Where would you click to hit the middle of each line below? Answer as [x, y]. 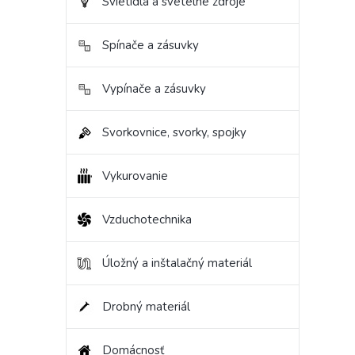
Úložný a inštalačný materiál [177, 263]
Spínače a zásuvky [151, 46]
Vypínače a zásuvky [154, 89]
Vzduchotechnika [147, 220]
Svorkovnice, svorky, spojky [174, 133]
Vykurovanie [135, 176]
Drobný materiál [146, 307]
